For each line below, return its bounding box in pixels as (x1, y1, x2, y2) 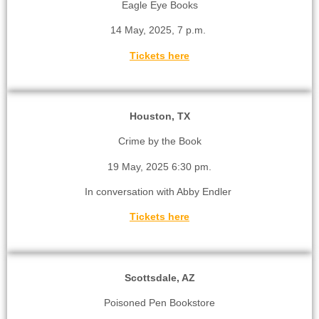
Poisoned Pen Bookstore (104, 297, 215, 309)
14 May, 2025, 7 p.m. (110, 24, 209, 36)
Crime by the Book (117, 135, 202, 147)
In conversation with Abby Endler (85, 186, 234, 198)
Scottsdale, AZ (124, 271, 195, 283)
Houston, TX (129, 110, 190, 122)
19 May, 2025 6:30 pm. (108, 160, 211, 172)
